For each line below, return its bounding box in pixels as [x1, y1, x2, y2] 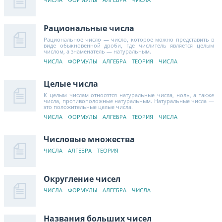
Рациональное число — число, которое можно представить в [44, 35, 214, 43]
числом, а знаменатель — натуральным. [44, 47, 151, 55]
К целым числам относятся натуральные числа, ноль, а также [44, 91, 214, 99]
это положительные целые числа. [44, 103, 133, 111]
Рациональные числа [44, 22, 134, 34]
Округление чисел [44, 173, 120, 184]
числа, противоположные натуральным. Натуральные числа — [44, 97, 214, 105]
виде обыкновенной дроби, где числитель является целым [44, 41, 214, 49]
